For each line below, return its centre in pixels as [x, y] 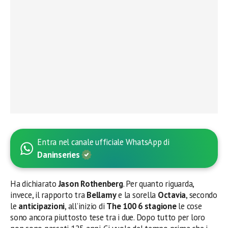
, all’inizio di [86, 206]
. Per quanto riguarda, [159, 184]
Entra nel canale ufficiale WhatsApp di [103, 142]
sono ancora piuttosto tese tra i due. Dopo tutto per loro [108, 217]
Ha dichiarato [34, 184]
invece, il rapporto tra [49, 195]
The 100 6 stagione [141, 206]
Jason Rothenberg [91, 184]
